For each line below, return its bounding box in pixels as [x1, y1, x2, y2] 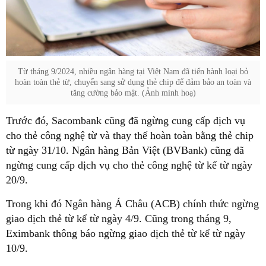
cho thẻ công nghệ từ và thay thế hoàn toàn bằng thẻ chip [6, 129, 254, 141]
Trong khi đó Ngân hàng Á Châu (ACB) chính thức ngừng [6, 197, 259, 210]
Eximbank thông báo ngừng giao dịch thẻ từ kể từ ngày [6, 227, 245, 239]
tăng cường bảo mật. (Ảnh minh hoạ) [70, 88, 196, 97]
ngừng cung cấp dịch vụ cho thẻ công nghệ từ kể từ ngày [6, 159, 252, 171]
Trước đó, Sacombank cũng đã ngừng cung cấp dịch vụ [6, 114, 245, 126]
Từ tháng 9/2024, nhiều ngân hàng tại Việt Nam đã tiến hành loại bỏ [18, 66, 248, 76]
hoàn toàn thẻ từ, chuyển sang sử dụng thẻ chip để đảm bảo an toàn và [15, 77, 251, 87]
